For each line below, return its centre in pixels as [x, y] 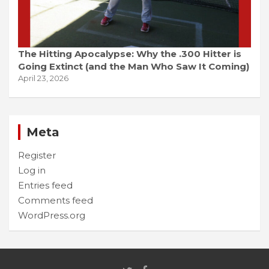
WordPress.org [52, 215]
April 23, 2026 [43, 78]
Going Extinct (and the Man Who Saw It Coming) [134, 66]
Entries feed [45, 185]
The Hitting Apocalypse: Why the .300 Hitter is [130, 53]
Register [37, 155]
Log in [32, 170]
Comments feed [56, 200]
